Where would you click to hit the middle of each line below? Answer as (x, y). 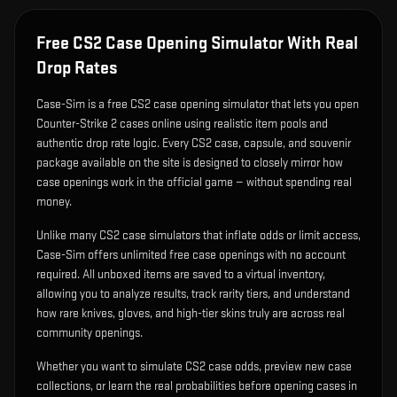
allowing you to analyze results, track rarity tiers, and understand (193, 294)
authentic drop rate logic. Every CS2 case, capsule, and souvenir (194, 143)
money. (54, 202)
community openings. (90, 333)
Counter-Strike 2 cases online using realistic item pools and (182, 124)
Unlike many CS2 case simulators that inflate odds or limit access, (198, 235)
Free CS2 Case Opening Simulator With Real (197, 43)
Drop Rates (77, 68)
